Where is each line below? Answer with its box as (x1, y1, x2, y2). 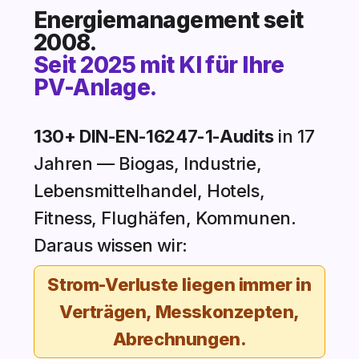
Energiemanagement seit (34, 6, 304, 34)
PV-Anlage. (34, 74, 157, 102)
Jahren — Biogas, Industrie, (34, 153, 262, 175)
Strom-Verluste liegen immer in (47, 274, 312, 296)
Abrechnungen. (112, 329, 247, 350)
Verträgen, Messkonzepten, (58, 301, 301, 323)
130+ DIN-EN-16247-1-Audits (34, 126, 274, 147)
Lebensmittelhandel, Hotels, (34, 180, 265, 202)
